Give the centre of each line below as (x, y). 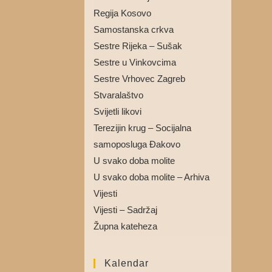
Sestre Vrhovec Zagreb (139, 79)
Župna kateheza (125, 226)
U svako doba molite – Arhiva (151, 177)
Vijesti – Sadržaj (125, 210)
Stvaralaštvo (118, 95)
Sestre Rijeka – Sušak (138, 46)
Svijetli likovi (117, 111)
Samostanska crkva (133, 29)
